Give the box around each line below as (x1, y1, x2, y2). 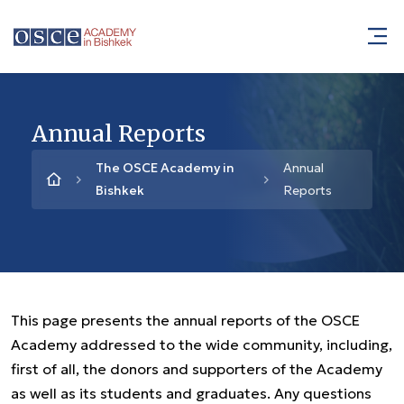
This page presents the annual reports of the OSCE (11, 311, 360, 329)
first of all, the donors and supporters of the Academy (11, 360, 382, 378)
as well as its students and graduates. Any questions (11, 384, 372, 402)
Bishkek (96, 182, 144, 198)
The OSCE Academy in (96, 160, 234, 176)
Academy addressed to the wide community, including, (11, 335, 392, 353)
